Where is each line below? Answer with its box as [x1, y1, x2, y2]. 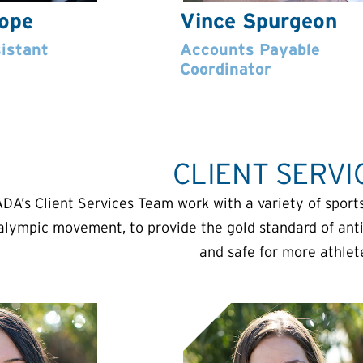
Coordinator [180, 59, 271, 79]
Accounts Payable [180, 40, 320, 59]
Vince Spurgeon [180, 8, 337, 33]
